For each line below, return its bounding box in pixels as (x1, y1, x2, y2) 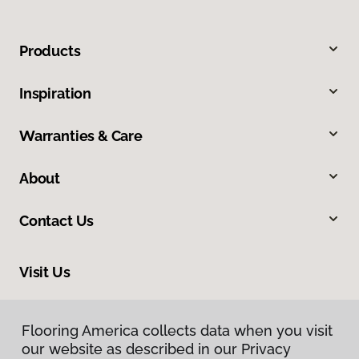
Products (19, 42, 81, 59)
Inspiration (19, 84, 92, 102)
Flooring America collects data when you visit (22, 322, 333, 339)
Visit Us (19, 263, 71, 280)
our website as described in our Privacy (22, 341, 291, 357)
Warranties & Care (19, 127, 143, 144)
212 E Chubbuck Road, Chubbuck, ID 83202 (19, 301, 248, 315)
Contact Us (19, 212, 95, 229)
